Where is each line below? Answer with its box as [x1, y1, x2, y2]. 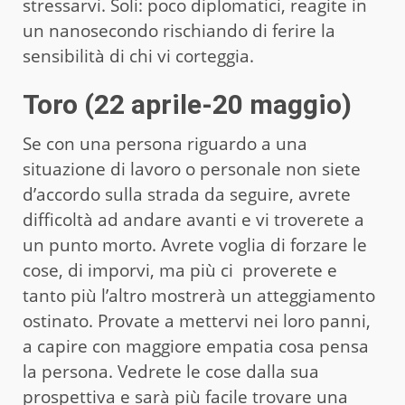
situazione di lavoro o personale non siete [23, 156, 361, 181]
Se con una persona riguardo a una [23, 131, 307, 155]
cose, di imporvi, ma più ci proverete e [23, 258, 337, 282]
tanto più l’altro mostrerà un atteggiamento [23, 283, 375, 307]
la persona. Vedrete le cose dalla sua [23, 359, 319, 383]
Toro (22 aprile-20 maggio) [23, 88, 352, 120]
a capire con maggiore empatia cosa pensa [23, 334, 369, 358]
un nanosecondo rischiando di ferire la [23, 18, 335, 42]
